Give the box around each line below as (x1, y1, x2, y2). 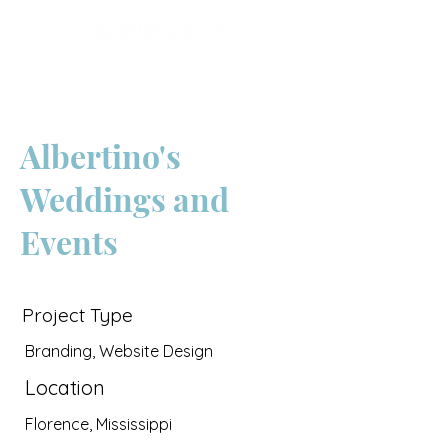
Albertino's (20, 134, 181, 177)
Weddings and (20, 177, 229, 220)
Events (20, 220, 118, 263)
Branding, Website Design (25, 341, 213, 361)
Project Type (22, 303, 133, 327)
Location (25, 375, 105, 400)
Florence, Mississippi (25, 414, 172, 434)
